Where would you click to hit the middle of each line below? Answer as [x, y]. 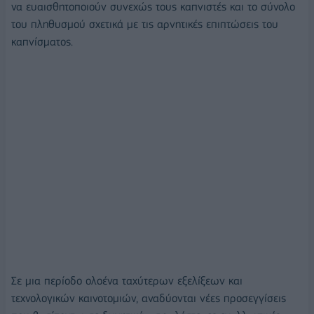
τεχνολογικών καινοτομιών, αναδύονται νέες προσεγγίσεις [149, 298]
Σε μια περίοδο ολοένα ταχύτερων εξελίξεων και [127, 280]
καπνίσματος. [42, 42]
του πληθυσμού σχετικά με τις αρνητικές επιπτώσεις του [145, 25]
